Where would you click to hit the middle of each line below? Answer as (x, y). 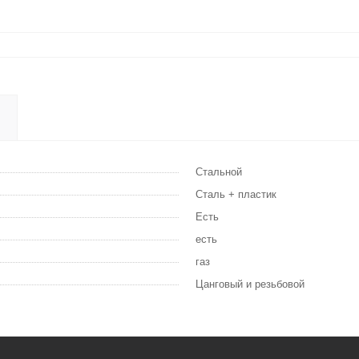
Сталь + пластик (236, 194)
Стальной (219, 172)
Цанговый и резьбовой (250, 284)
